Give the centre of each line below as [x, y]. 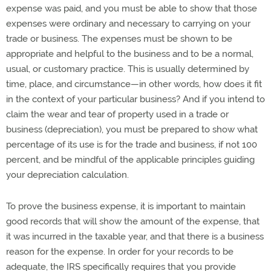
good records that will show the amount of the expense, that [133, 222]
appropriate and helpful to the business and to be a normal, [130, 54]
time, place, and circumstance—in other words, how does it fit [134, 84]
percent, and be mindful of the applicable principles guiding [130, 160]
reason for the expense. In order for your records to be [120, 252]
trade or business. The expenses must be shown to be [119, 39]
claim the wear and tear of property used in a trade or [117, 115]
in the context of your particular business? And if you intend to [135, 100]
